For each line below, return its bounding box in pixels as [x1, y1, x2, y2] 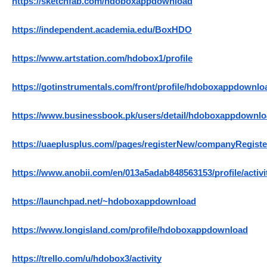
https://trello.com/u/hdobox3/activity [12, 254, 162, 264]
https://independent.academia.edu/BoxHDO [12, 25, 192, 35]
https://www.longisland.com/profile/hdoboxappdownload [12, 225, 248, 235]
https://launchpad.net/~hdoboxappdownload [12, 197, 196, 207]
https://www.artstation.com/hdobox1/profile [12, 54, 193, 64]
